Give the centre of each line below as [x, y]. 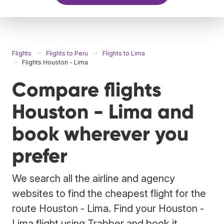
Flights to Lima [124, 53]
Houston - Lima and [103, 111]
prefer [40, 155]
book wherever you [100, 133]
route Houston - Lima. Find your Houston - [108, 208]
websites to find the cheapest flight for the [109, 193]
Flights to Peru [67, 53]
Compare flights [87, 89]
